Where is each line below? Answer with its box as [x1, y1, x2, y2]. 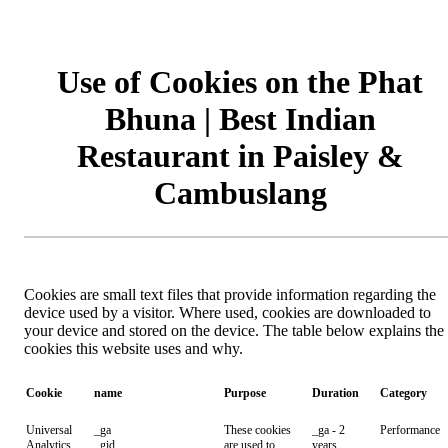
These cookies [224, 423, 291, 437]
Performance [380, 423, 440, 437]
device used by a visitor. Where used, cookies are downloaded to [24, 304, 431, 321]
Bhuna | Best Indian [104, 101, 376, 137]
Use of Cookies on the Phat [57, 64, 423, 100]
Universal [26, 423, 72, 437]
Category [380, 386, 427, 400]
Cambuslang [153, 175, 327, 211]
